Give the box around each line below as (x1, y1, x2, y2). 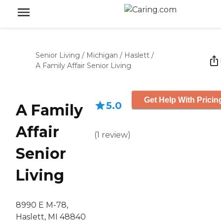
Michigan (86, 51, 118, 60)
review (102, 130, 128, 140)
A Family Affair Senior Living (36, 61, 131, 70)
